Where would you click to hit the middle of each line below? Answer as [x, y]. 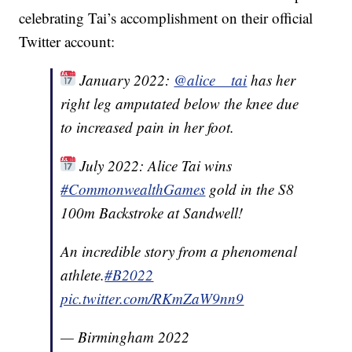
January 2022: [125, 80]
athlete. [83, 275]
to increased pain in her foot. [148, 127]
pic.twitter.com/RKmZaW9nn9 [152, 299]
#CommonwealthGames [133, 189]
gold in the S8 [250, 189]
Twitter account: [67, 42]
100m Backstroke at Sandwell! [152, 213]
